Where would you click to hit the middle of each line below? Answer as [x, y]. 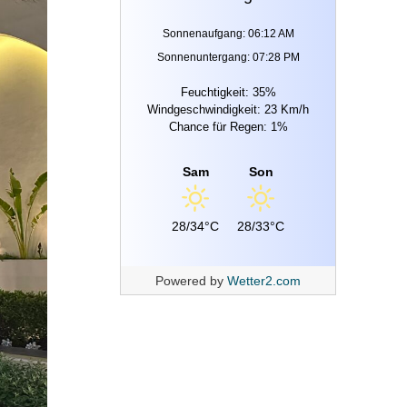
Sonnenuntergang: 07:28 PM [228, 57]
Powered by [191, 281]
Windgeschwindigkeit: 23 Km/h [228, 109]
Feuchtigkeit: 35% [228, 92]
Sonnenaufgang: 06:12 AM [228, 34]
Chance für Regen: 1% [228, 127]
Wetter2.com [264, 281]
